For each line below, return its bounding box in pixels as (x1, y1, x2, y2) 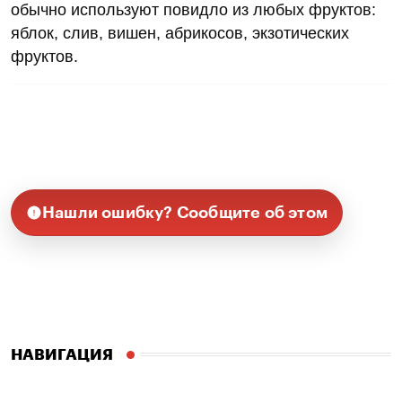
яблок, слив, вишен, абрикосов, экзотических (11, 23, 349, 42)
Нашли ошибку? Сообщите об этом (42, 204, 328, 221)
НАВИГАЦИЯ (11, 346, 113, 363)
